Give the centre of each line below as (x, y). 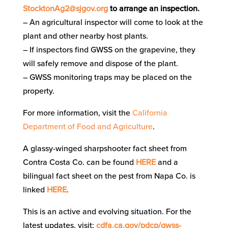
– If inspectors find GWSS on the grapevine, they (109, 50)
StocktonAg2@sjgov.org (65, 8)
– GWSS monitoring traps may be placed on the (107, 77)
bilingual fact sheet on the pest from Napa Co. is (109, 176)
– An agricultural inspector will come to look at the (113, 22)
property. (38, 91)
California (150, 113)
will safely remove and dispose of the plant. (100, 63)
